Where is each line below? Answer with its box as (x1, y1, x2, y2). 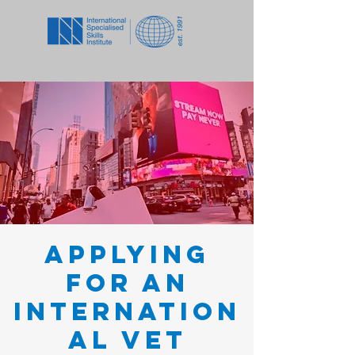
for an (65, 267, 189, 299)
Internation (13, 296, 241, 327)
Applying (44, 239, 210, 270)
